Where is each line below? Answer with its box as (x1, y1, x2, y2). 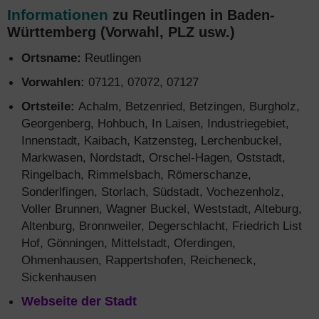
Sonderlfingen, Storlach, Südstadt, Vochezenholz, (21, 184, 284, 199)
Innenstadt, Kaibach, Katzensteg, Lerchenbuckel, (21, 133, 282, 147)
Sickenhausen (21, 270, 96, 284)
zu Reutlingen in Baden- (108, 7, 275, 23)
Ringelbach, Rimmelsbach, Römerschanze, (21, 167, 251, 182)
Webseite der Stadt (21, 294, 137, 308)
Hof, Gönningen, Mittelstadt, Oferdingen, (21, 236, 236, 250)
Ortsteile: (21, 99, 78, 113)
